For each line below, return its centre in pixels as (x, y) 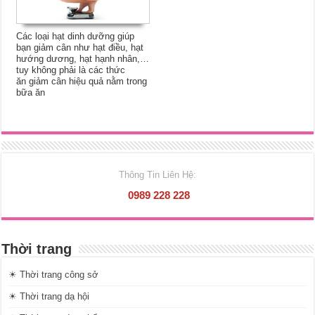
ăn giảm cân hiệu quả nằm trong (82, 81)
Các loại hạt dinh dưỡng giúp (76, 36)
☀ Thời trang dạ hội (49, 296)
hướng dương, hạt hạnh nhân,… (83, 58)
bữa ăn (31, 92)
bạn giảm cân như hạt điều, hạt (80, 47)
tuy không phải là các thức (71, 70)
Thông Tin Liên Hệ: (157, 174)
